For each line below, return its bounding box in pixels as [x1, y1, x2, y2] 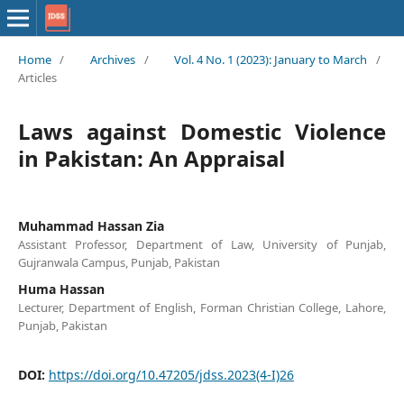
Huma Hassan [17, 280, 105, 298]
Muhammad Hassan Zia [17, 216, 164, 234]
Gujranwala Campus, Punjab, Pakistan [17, 253, 220, 271]
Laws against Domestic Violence [17, 115, 387, 146]
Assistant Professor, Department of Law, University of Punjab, [17, 235, 387, 252]
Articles [17, 69, 57, 86]
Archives [90, 50, 135, 68]
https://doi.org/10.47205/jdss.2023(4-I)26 [48, 365, 294, 383]
